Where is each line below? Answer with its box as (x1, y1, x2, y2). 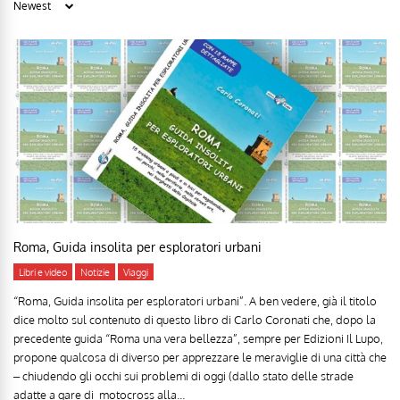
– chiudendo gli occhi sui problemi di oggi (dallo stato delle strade (13, 369, 354, 384)
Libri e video (19, 266, 67, 279)
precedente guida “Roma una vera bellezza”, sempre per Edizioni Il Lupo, (13, 331, 383, 346)
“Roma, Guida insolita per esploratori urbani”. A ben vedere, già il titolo (13, 294, 377, 309)
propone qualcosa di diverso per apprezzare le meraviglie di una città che (13, 350, 387, 365)
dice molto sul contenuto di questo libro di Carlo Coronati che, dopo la (13, 312, 376, 328)
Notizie (80, 266, 110, 279)
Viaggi (123, 266, 148, 279)
